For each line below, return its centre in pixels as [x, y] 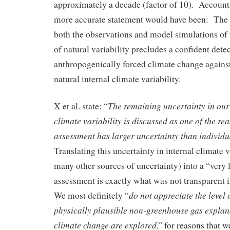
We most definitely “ [91, 195]
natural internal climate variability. [117, 79]
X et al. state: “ [81, 106]
